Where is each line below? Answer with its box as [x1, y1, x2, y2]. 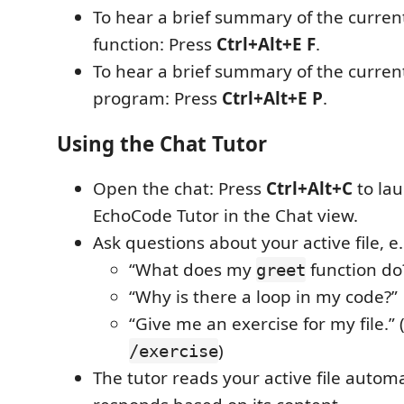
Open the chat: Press [93, 177, 266, 201]
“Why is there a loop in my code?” [129, 285, 398, 309]
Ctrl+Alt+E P [222, 87, 323, 111]
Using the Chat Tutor [57, 129, 267, 158]
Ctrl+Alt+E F [216, 32, 316, 57]
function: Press [93, 32, 216, 57]
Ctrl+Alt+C [266, 177, 353, 201]
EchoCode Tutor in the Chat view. [93, 204, 358, 228]
